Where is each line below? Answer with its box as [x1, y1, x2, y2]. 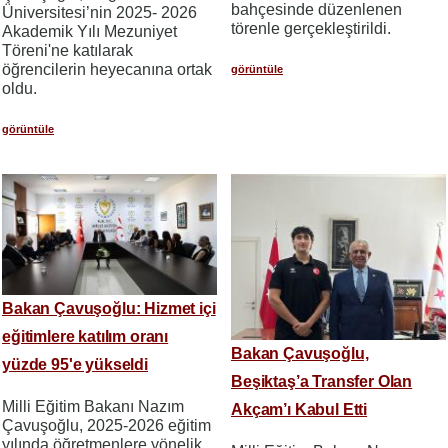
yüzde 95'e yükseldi [2, 355, 148, 373]
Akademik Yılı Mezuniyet [2, 22, 177, 40]
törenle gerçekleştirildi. [231, 20, 391, 38]
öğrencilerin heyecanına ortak [2, 60, 212, 78]
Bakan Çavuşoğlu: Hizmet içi [2, 299, 216, 317]
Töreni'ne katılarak [2, 41, 133, 59]
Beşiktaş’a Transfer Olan [231, 372, 413, 390]
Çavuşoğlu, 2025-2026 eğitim [2, 416, 211, 434]
